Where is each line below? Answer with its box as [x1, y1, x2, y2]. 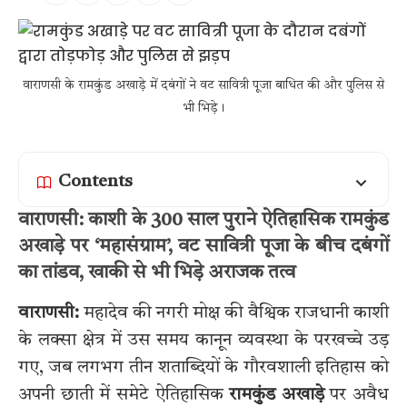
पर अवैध [323, 385, 389, 404]
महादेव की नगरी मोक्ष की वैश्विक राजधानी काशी [79, 303, 389, 323]
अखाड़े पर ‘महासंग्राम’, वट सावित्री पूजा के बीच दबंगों [18, 237, 389, 257]
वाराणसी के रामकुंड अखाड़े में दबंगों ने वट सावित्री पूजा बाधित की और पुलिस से [23, 79, 384, 93]
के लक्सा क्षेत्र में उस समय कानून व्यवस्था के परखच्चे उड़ [18, 331, 389, 350]
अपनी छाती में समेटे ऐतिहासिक [18, 385, 230, 404]
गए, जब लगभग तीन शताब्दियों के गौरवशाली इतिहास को [18, 358, 389, 377]
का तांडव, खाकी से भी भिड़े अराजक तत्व [18, 263, 295, 283]
